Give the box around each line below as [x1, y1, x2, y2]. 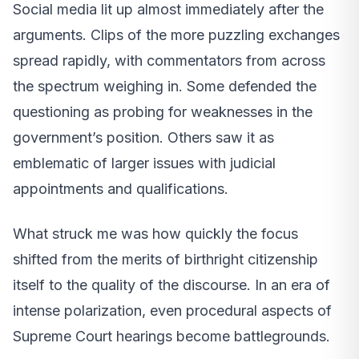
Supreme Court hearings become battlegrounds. [13, 327, 330, 345]
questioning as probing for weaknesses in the [13, 103, 313, 120]
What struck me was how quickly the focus [13, 224, 298, 242]
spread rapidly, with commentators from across [13, 51, 325, 69]
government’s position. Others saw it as [13, 128, 274, 146]
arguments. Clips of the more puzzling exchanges [13, 26, 340, 43]
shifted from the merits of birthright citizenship [13, 250, 318, 268]
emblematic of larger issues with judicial [13, 154, 276, 171]
